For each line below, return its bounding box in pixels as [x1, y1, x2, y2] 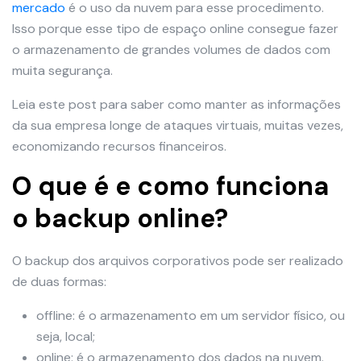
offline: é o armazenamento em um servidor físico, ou [36, 307, 345, 325]
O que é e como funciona [12, 169, 329, 204]
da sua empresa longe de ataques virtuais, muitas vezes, [12, 117, 343, 135]
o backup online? [12, 201, 228, 236]
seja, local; [36, 328, 95, 346]
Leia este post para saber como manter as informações [12, 96, 341, 114]
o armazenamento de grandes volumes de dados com [12, 41, 330, 59]
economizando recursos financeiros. [12, 138, 226, 156]
